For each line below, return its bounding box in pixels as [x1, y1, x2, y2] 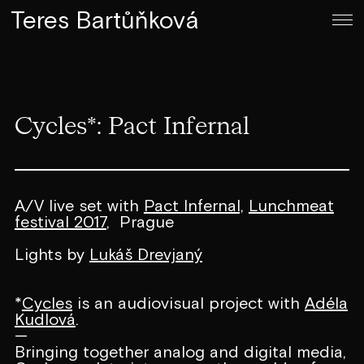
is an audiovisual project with [71, 292, 305, 312]
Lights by [14, 244, 89, 263]
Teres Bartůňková [11, 6, 200, 34]
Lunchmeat [248, 195, 334, 214]
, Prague [106, 211, 174, 231]
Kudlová [14, 309, 76, 328]
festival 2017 [14, 211, 106, 231]
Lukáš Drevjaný [89, 244, 202, 263]
